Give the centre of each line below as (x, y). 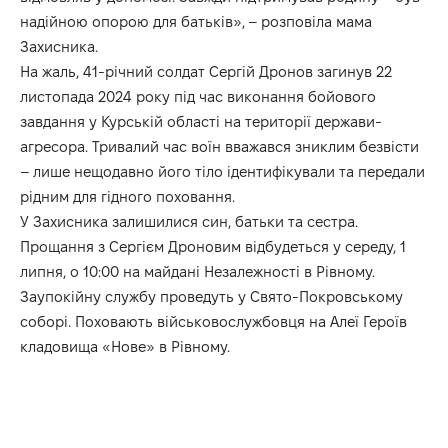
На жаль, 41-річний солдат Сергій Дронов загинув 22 (206, 71)
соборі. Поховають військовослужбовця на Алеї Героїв (213, 321)
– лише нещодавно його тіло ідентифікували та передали (222, 171)
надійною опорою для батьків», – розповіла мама (196, 21)
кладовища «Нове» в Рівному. (125, 346)
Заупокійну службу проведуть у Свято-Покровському (211, 296)
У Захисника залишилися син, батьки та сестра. (189, 221)
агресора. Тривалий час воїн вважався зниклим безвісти (219, 146)
